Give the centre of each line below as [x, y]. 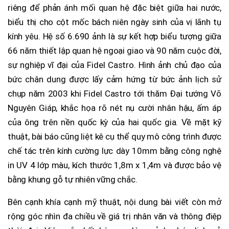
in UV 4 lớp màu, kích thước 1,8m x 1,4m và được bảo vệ [114, 165]
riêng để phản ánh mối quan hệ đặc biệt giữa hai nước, [114, 7]
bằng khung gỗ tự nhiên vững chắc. [73, 179]
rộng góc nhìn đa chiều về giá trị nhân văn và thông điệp [114, 216]
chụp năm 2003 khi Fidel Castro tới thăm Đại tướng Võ [114, 93]
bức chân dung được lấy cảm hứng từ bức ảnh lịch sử [114, 79]
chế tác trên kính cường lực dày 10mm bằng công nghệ [114, 151]
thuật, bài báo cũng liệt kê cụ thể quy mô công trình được [114, 136]
